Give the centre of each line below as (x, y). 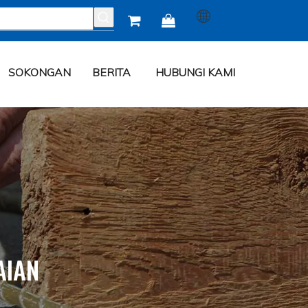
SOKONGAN (40, 72)
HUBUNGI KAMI (195, 72)
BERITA (111, 72)
